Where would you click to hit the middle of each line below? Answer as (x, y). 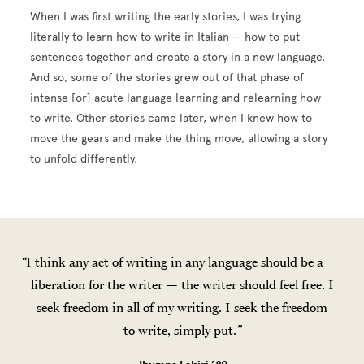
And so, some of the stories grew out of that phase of (167, 78)
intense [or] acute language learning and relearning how (176, 98)
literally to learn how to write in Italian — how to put (165, 37)
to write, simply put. (180, 330)
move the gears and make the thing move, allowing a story (179, 139)
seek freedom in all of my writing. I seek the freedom (182, 308)
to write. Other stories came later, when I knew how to (171, 119)
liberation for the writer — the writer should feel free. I (182, 285)
